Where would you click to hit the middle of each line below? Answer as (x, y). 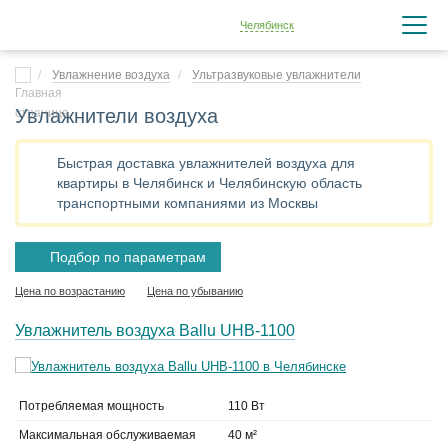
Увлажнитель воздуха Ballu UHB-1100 (155, 330)
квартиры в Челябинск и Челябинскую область (209, 183)
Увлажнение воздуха (111, 75)
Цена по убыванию (195, 291)
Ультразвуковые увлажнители (276, 75)
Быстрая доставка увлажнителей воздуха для (206, 163)
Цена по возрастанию (70, 291)
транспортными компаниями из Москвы (187, 203)
